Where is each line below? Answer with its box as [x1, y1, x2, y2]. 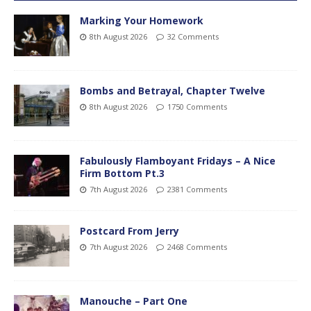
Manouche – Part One [80, 294, 187, 308]
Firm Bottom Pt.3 [80, 166, 165, 180]
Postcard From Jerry [80, 224, 179, 237]
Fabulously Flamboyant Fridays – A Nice [80, 153, 276, 167]
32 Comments [167, 31, 219, 42]
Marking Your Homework [80, 13, 203, 27]
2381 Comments [167, 183, 227, 194]
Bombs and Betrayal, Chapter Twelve [80, 83, 265, 97]
